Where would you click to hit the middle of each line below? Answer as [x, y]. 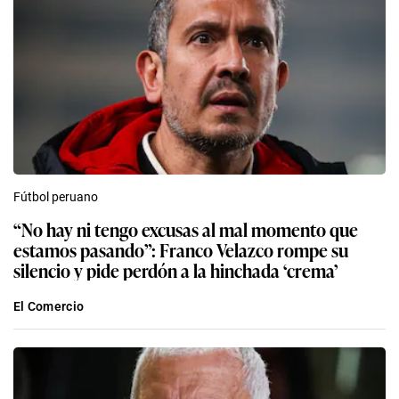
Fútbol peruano [56, 197]
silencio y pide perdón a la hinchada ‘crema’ [175, 270]
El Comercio [49, 307]
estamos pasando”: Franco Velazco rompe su [181, 250]
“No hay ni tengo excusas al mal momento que [186, 229]
